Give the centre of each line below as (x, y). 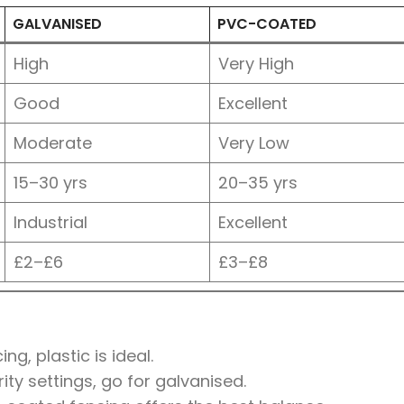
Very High (256, 63)
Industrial (50, 222)
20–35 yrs (258, 182)
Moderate (53, 142)
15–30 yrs (50, 182)
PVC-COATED (267, 23)
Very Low (254, 142)
